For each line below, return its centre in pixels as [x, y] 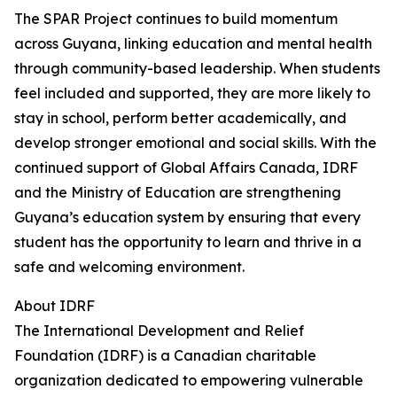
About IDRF [54, 306]
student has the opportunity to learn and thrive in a [188, 242]
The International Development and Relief [159, 331]
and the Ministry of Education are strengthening [178, 192]
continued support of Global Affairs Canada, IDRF [186, 167]
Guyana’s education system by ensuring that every [187, 217]
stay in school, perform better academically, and [180, 118]
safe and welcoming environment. [129, 267]
